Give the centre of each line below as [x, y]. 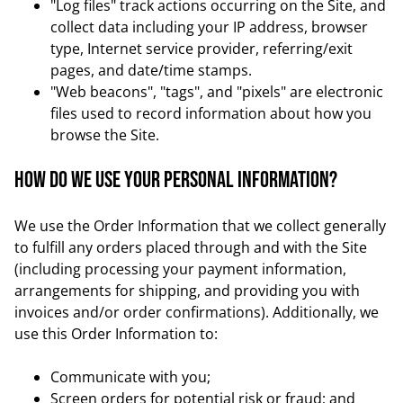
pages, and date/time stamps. [151, 70]
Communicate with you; [130, 377]
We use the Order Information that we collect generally [200, 226]
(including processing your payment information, [180, 269]
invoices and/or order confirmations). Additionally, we [197, 312]
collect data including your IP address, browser [209, 27]
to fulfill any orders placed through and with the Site [191, 247]
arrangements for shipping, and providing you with [187, 291]
